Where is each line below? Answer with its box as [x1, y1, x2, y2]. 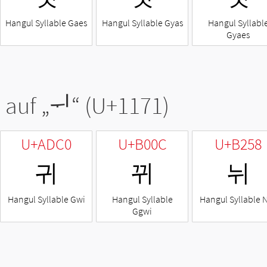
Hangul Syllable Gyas [101, 17, 183, 29]
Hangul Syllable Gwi [7, 193, 85, 206]
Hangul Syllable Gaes [5, 17, 87, 29]
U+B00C [117, 134, 167, 154]
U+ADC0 [21, 134, 72, 154]
